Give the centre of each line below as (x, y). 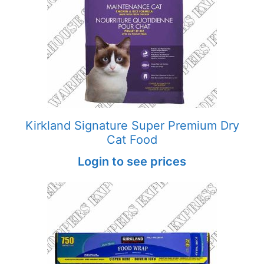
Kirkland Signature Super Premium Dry (132, 125)
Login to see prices (132, 161)
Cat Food (132, 139)
